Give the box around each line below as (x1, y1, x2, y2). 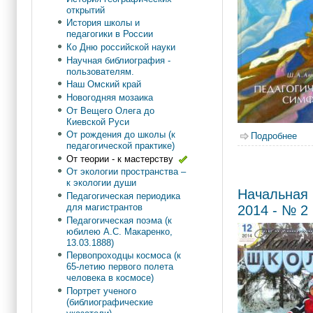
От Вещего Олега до (66, 105, 154, 116)
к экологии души (66, 177, 136, 189)
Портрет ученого (66, 286, 136, 297)
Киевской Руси (66, 116, 129, 127)
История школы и (66, 17, 140, 29)
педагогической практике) (66, 140, 175, 152)
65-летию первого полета (66, 261, 173, 272)
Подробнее (251, 130, 297, 141)
